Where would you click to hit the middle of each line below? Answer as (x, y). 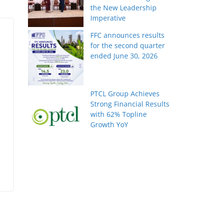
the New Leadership (124, 8)
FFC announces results (128, 35)
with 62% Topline (119, 114)
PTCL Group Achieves (125, 94)
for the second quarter (128, 46)
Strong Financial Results (130, 104)
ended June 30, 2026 (124, 56)
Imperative (108, 18)
